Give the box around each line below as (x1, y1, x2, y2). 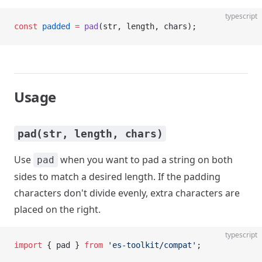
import (14, 240, 42, 250)
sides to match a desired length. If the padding (14, 170, 220, 183)
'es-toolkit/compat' (103, 240, 196, 250)
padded (37, 22, 70, 31)
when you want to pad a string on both (58, 153, 233, 166)
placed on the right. (14, 203, 101, 216)
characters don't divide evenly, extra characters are (14, 187, 240, 199)
